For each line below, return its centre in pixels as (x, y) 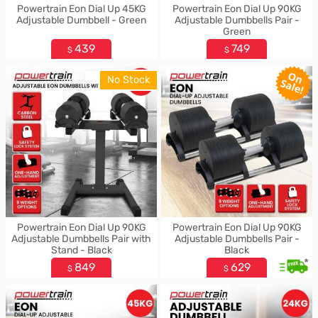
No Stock (128, 80)
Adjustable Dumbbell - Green (81, 20)
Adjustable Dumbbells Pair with (81, 239)
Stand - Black (81, 250)
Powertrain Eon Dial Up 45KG (81, 9)
